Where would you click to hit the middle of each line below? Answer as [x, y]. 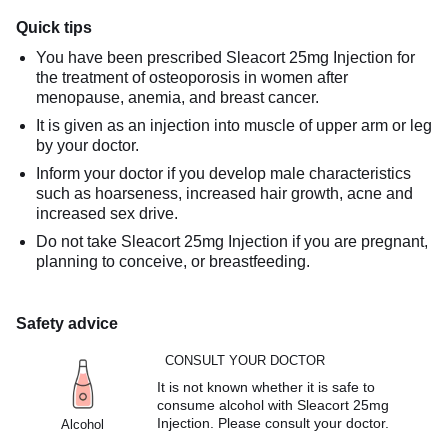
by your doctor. [87, 145]
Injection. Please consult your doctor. [273, 422]
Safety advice [67, 323]
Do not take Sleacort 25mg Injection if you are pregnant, [232, 241]
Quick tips [54, 27]
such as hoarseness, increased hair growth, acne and [224, 193]
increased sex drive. [107, 213]
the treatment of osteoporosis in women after [192, 77]
